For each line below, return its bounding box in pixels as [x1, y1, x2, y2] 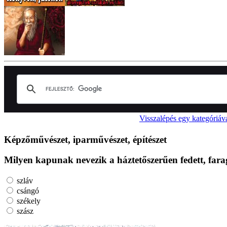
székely [15, 197, 41, 206]
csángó [15, 186, 39, 196]
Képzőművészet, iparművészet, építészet [4, 134, 167, 145]
